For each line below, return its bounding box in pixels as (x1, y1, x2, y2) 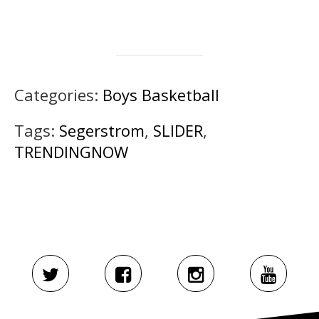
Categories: (14, 83, 103, 105)
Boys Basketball (103, 83, 219, 105)
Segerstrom (59, 119, 145, 141)
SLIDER (153, 119, 203, 141)
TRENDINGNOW (14, 140, 128, 162)
